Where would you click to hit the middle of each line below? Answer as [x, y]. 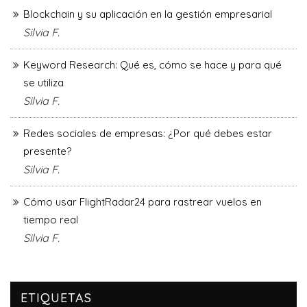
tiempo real [51, 220]
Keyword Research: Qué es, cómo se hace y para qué [152, 65]
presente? [47, 151]
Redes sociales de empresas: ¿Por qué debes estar [148, 134]
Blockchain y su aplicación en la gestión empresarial [148, 14]
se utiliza [44, 83]
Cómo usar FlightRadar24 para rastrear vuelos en [143, 202]
